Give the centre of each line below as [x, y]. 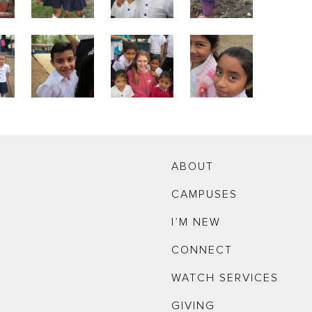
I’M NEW [196, 222]
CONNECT [202, 250]
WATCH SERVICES [225, 278]
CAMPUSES [204, 194]
